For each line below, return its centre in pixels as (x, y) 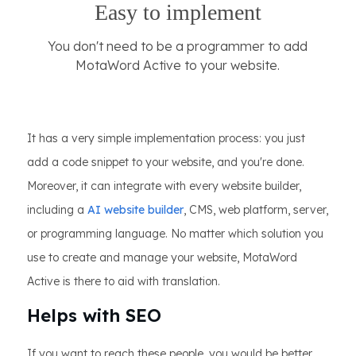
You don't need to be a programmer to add (178, 46)
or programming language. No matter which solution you (175, 234)
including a (57, 210)
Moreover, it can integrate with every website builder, (164, 186)
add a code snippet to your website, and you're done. (166, 163)
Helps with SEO (94, 316)
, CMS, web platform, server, (256, 210)
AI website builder (135, 210)
